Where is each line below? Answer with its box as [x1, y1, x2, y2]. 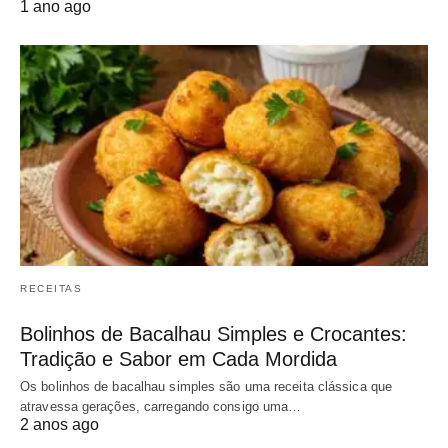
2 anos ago [20, 416, 99, 434]
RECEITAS [20, 283, 82, 295]
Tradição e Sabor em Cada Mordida [20, 348, 337, 371]
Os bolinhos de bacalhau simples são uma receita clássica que [20, 379, 393, 395]
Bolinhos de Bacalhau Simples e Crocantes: [20, 323, 407, 346]
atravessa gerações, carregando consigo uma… [20, 399, 302, 415]
